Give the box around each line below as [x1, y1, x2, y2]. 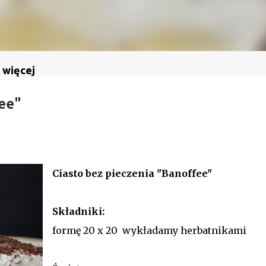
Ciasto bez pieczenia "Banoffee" [52, 167, 212, 179]
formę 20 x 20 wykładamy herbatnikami [52, 224, 246, 236]
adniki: [68, 205, 104, 217]
